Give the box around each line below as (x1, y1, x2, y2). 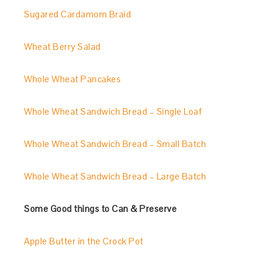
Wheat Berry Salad (24, 41, 101, 52)
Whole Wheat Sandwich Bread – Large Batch (24, 171, 207, 182)
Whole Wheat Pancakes (24, 73, 121, 85)
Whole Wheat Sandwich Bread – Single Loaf (24, 106, 202, 117)
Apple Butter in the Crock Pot (24, 235, 144, 247)
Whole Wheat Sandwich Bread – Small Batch (24, 138, 207, 150)
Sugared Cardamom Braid (24, 8, 131, 20)
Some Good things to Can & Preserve (24, 203, 177, 214)
